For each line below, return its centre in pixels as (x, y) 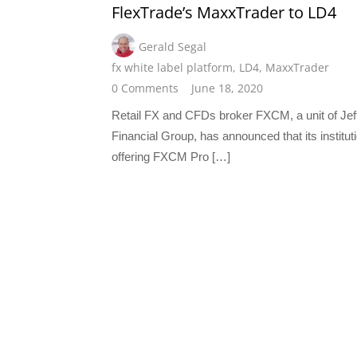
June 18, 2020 (227, 88)
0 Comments (145, 88)
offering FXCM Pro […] (171, 157)
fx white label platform (172, 68)
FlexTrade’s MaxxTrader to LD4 (224, 13)
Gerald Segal (173, 47)
